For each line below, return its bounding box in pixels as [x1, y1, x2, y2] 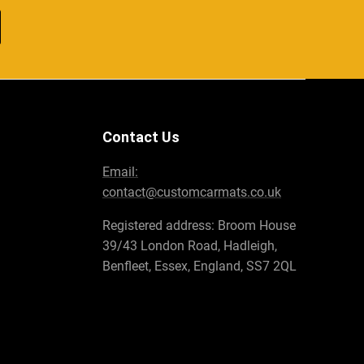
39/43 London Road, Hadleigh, [102, 238, 277, 254]
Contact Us [102, 128, 180, 146]
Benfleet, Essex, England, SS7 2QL [102, 258, 297, 275]
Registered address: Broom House [102, 218, 296, 234]
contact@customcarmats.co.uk [102, 184, 281, 201]
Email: [102, 164, 138, 180]
